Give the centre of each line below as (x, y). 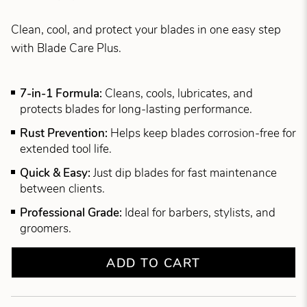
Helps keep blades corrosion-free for (203, 133)
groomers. (45, 228)
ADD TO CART (153, 262)
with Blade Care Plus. (66, 49)
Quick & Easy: (56, 173)
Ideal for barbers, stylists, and (200, 212)
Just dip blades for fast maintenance (185, 173)
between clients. (62, 188)
